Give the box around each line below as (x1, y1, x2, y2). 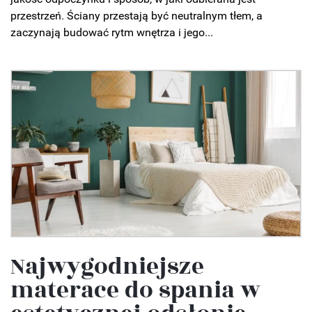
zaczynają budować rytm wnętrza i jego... (10, 26, 213, 40)
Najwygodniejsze (10, 249, 204, 284)
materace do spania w (10, 272, 260, 308)
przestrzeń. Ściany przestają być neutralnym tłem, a (10, 9, 263, 23)
